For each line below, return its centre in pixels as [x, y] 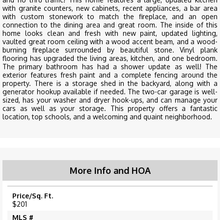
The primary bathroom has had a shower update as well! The [110, 67]
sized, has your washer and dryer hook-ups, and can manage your [110, 100]
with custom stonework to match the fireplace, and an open [110, 17]
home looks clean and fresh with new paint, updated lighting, [110, 33]
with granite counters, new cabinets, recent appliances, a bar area [110, 8]
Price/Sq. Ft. [33, 196]
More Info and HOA [110, 171]
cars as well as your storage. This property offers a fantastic [110, 109]
